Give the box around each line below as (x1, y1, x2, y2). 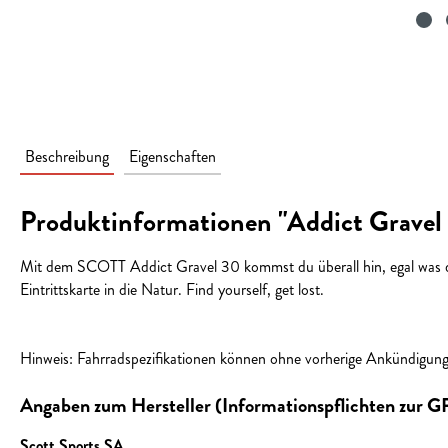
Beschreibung (25, 144, 109, 168)
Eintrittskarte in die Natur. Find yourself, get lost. (20, 277, 324, 301)
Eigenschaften (129, 144, 216, 168)
